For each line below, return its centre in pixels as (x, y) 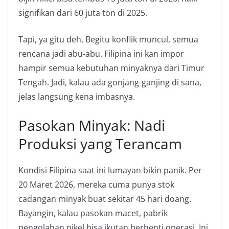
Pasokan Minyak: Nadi (92, 125)
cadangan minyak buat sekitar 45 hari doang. (105, 199)
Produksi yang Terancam (100, 144)
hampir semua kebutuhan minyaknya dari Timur (111, 68)
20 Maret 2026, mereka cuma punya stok (96, 185)
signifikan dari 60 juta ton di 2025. (83, 13)
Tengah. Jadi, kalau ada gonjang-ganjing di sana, (110, 82)
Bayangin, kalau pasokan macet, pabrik (93, 213)
